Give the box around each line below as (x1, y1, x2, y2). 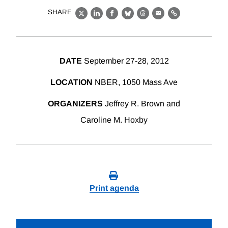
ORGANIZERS (48, 99, 103, 108)
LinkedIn (96, 14, 130, 23)
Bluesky (127, 14, 159, 23)
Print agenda (89, 184, 139, 193)
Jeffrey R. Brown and (103, 99, 180, 108)
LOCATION (50, 78, 93, 87)
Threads (142, 14, 175, 23)
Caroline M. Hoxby (80, 116, 148, 125)
